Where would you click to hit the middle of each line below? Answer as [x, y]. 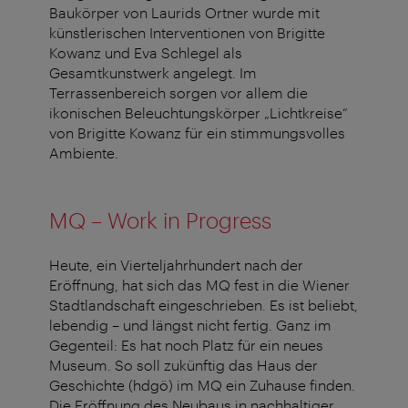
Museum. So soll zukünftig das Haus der [184, 365]
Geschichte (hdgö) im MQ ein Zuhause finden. [202, 385]
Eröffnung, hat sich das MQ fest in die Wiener [199, 285]
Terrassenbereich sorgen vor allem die [178, 93]
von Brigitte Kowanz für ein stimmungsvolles [197, 133]
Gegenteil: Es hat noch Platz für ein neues [186, 345]
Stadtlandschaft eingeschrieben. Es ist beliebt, [204, 305]
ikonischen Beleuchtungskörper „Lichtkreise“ [199, 113]
